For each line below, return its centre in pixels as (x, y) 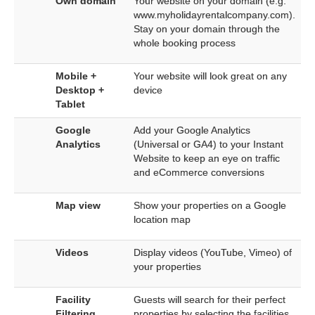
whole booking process (185, 43)
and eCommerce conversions (199, 172)
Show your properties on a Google (210, 205)
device (148, 90)
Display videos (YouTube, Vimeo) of (213, 252)
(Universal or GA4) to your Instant (208, 144)
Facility (73, 300)
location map (162, 219)
